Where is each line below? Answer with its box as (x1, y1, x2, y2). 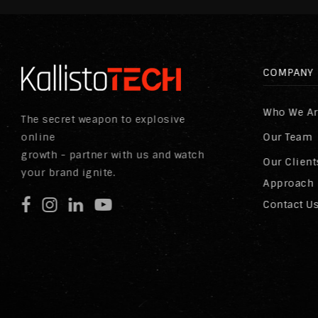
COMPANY (263, 66, 314, 79)
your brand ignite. (21, 166, 116, 180)
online (21, 131, 55, 144)
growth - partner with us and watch (21, 148, 204, 162)
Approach (263, 177, 314, 190)
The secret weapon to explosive (21, 113, 185, 126)
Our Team (263, 131, 313, 144)
